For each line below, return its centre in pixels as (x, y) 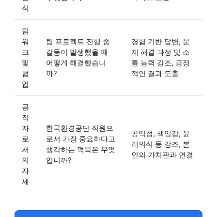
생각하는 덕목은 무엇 (81, 149)
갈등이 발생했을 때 (77, 52)
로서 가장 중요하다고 (81, 139)
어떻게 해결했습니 (76, 62)
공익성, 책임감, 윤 (161, 133)
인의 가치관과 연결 (162, 155)
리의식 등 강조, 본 (161, 144)
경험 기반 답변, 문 (161, 41)
